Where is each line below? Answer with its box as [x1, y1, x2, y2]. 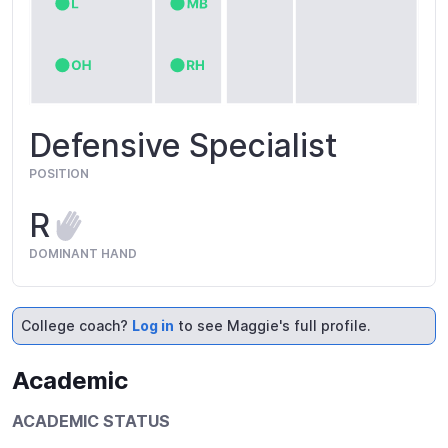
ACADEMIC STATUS [12, 411, 170, 432]
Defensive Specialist [29, 126, 337, 166]
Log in [132, 317, 174, 335]
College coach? [21, 317, 132, 335]
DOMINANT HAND [29, 246, 137, 262]
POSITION [29, 166, 89, 182]
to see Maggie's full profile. [174, 317, 371, 335]
